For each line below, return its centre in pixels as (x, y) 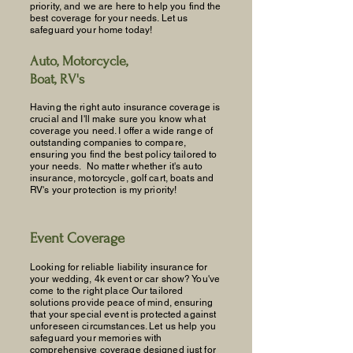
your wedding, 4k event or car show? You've (125, 279)
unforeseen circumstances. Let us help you (123, 326)
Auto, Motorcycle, (79, 61)
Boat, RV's (57, 79)
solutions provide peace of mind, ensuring (121, 303)
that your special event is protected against (123, 314)
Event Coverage (77, 238)
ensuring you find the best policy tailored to (124, 154)
